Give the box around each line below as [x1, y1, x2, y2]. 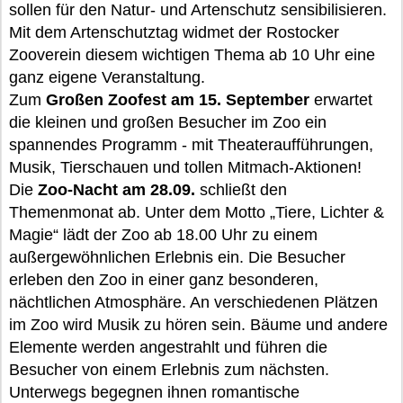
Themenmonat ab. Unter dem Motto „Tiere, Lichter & [9, 203, 384, 221]
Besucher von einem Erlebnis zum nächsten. [9, 361, 329, 379]
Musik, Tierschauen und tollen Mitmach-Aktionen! [9, 158, 362, 176]
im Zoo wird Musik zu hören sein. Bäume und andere [9, 316, 388, 334]
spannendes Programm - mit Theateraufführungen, [9, 136, 373, 154]
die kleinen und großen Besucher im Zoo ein [9, 113, 327, 131]
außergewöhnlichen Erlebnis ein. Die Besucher [9, 248, 345, 266]
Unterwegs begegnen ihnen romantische [9, 383, 300, 401]
